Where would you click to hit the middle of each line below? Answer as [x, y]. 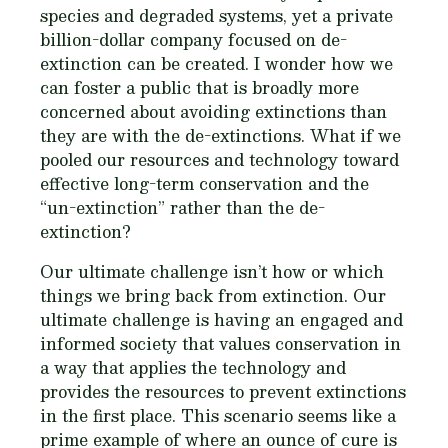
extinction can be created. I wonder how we [216, 63]
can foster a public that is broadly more [199, 87]
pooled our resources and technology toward [219, 159]
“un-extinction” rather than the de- [182, 207]
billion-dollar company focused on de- [193, 39]
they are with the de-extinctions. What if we [220, 135]
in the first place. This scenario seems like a [218, 415]
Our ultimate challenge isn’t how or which [212, 271]
